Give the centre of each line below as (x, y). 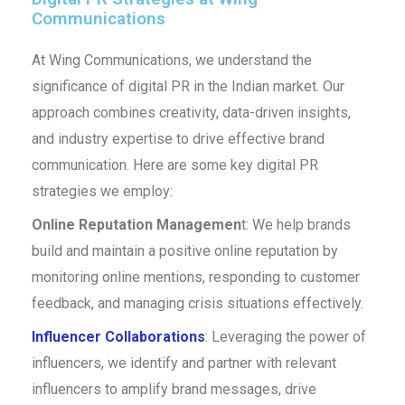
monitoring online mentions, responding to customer (195, 277)
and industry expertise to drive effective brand (178, 138)
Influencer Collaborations (118, 336)
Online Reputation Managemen (136, 224)
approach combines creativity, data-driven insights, (191, 112)
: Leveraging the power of (285, 336)
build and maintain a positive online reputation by (184, 250)
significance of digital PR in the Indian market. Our (188, 86)
